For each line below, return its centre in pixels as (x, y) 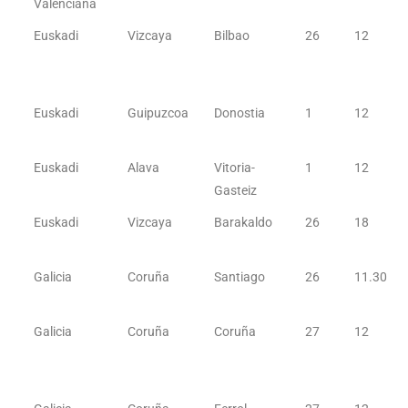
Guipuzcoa (158, 113)
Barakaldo (244, 222)
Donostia (240, 113)
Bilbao (232, 36)
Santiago (240, 277)
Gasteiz (236, 190)
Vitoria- (235, 168)
